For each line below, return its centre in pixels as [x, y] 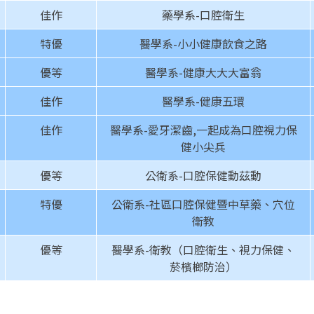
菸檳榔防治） [203, 267]
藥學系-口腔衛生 [203, 15]
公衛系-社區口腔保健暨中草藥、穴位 [203, 204]
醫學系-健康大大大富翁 [203, 73]
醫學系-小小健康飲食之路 [203, 44]
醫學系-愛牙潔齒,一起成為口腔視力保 [203, 130]
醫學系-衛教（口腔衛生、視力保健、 [203, 250]
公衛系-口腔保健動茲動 [203, 176]
